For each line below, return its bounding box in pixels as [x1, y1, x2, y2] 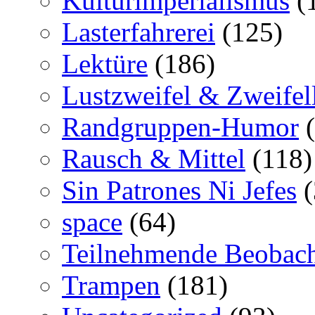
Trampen [62, 269, 160, 300]
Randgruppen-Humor [62, 111, 299, 142]
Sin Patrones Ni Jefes [62, 174, 297, 205]
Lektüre [62, 48, 148, 79]
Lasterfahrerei [62, 16, 215, 47]
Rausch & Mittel [62, 143, 245, 174]
